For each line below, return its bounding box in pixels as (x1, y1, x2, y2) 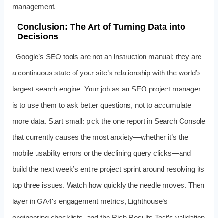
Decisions (17, 31, 58, 41)
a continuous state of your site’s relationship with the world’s (12, 68, 201, 77)
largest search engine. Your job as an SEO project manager (12, 84, 200, 93)
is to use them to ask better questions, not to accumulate (12, 100, 191, 109)
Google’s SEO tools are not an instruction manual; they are (16, 52, 202, 61)
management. (12, 2, 56, 11)
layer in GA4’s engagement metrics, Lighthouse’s (12, 197, 168, 205)
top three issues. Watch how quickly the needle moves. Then (12, 181, 204, 189)
